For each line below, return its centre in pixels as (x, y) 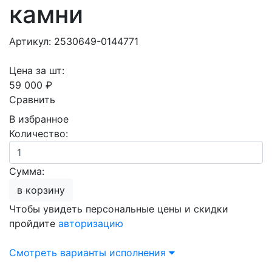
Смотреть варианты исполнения (89, 253)
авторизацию (91, 223)
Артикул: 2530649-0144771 (74, 41)
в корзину (45, 190)
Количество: (39, 134)
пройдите (34, 223)
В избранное (39, 119)
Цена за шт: (37, 70)
